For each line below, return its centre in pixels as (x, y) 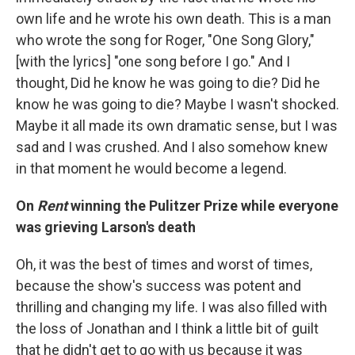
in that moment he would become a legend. (151, 168)
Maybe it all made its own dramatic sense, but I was (177, 126)
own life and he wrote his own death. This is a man (174, 19)
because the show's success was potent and (158, 286)
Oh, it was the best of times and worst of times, (164, 264)
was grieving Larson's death (107, 227)
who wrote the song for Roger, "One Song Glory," (165, 40)
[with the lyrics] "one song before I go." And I (153, 61)
